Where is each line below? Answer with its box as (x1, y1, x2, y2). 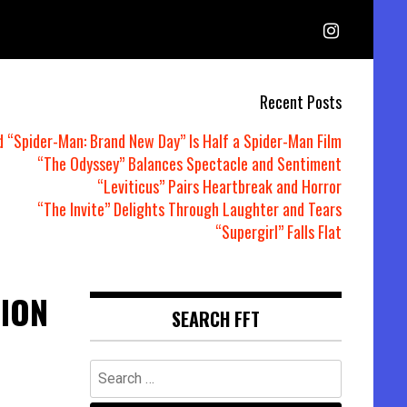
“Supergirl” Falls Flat (215, 220, 342, 243)
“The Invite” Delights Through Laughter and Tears (37, 197, 342, 221)
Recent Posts (260, 90, 342, 114)
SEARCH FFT (171, 305, 260, 333)
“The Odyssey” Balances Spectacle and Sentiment (37, 152, 342, 175)
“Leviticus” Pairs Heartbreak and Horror (97, 174, 342, 198)
